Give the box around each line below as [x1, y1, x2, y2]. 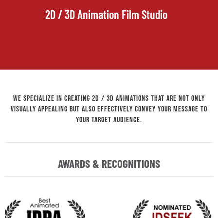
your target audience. [76, 115, 142, 125]
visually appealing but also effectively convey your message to [11, 104, 207, 114]
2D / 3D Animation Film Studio [45, 7, 168, 21]
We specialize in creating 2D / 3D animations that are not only [13, 93, 205, 103]
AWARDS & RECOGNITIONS [58, 156, 160, 170]
